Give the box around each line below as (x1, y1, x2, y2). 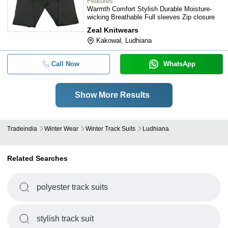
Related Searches (7, 154, 68, 162)
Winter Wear (44, 125, 78, 132)
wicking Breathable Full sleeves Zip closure (87, 13, 215, 21)
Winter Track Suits (85, 125, 135, 132)
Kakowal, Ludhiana (96, 37, 152, 44)
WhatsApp (163, 60, 195, 68)
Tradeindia (7, 125, 37, 132)
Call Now (51, 60, 79, 68)
